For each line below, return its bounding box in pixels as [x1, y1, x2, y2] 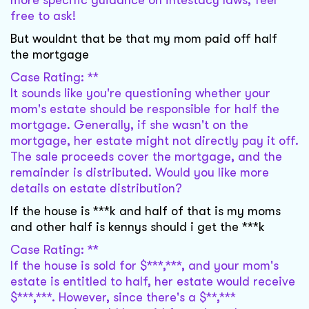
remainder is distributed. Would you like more [10, 166, 269, 180]
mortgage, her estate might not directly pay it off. [10, 134, 299, 148]
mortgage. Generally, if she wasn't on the [10, 118, 248, 132]
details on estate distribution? [10, 181, 182, 196]
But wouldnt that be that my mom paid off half [10, 32, 277, 46]
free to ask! [10, 9, 76, 23]
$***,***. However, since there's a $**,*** [10, 290, 236, 305]
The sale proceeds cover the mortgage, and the [10, 150, 282, 164]
